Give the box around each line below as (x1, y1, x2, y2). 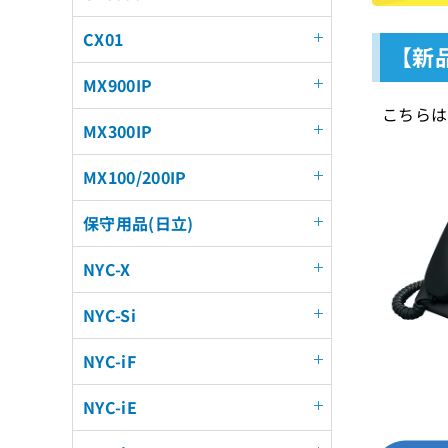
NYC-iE (83, 395, 137, 419)
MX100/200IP (83, 165, 187, 189)
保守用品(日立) (83, 211, 194, 235)
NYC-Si (83, 303, 136, 327)
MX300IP (83, 119, 153, 143)
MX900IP (83, 73, 153, 97)
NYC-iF (83, 349, 136, 373)
